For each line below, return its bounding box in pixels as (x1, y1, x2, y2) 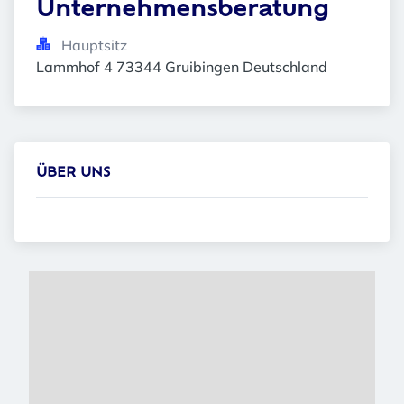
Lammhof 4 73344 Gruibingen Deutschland (36, 58, 327, 76)
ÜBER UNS (36, 167, 110, 180)
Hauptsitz (61, 36, 127, 54)
